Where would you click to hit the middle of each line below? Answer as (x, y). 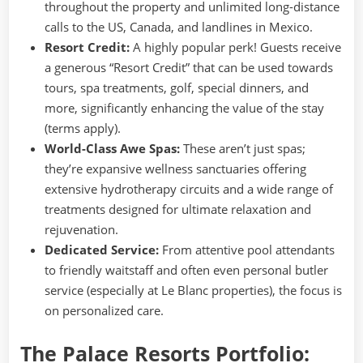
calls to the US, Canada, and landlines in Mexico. (179, 26)
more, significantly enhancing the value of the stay (184, 107)
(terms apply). (83, 128)
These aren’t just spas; (243, 148)
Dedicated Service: (102, 249)
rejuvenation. (81, 229)
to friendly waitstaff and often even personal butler (186, 269)
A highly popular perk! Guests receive (235, 47)
